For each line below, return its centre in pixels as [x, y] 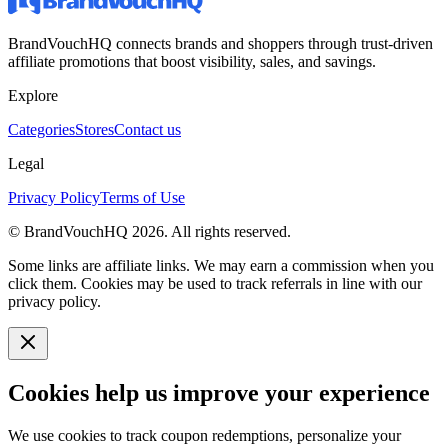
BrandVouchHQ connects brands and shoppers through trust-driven [220, 43]
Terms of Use [142, 197]
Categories [41, 129]
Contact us [147, 129]
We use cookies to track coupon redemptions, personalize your [204, 435]
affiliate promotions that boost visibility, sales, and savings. [192, 61]
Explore [33, 95]
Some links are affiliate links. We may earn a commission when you [221, 265]
